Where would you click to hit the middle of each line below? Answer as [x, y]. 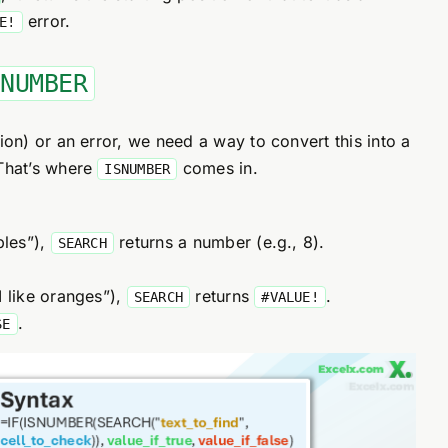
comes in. [217, 168]
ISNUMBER [137, 169]
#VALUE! [290, 297]
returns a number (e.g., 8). [219, 242]
